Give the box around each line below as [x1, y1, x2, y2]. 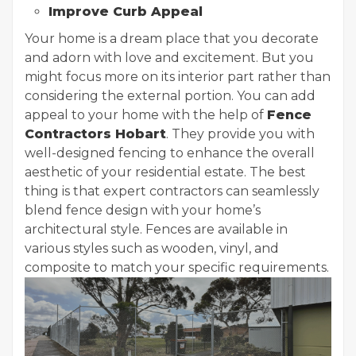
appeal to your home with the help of [25, 107, 267, 123]
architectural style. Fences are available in [25, 222, 288, 238]
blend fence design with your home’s [25, 203, 261, 219]
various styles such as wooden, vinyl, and [25, 241, 279, 257]
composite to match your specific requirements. [25, 260, 329, 276]
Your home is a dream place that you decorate [25, 31, 319, 47]
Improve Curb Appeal [48, 4, 203, 20]
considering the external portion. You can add [25, 88, 315, 104]
